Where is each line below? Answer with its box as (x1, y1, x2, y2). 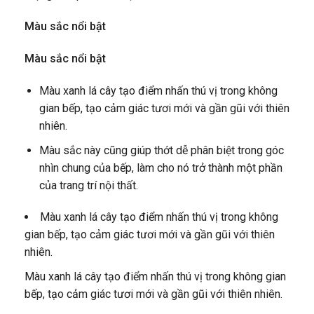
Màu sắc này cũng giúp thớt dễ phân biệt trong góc (39, 143, 284, 157)
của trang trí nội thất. (39, 178, 138, 192)
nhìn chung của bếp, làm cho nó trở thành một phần (39, 161, 282, 175)
